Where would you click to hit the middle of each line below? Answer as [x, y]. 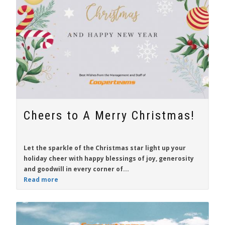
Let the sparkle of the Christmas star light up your [105, 148]
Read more [41, 180]
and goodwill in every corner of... [76, 169]
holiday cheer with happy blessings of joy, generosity [109, 158]
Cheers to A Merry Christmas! [109, 116]
